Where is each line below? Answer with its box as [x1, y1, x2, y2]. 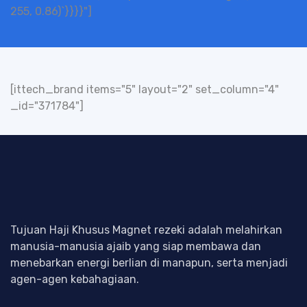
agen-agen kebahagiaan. [10, 273, 139, 286]
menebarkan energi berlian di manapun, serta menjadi [10, 256, 288, 269]
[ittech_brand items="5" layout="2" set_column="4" [10, 83, 279, 96]
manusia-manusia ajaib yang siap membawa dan [10, 240, 261, 253]
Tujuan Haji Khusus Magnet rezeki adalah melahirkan [10, 223, 282, 236]
